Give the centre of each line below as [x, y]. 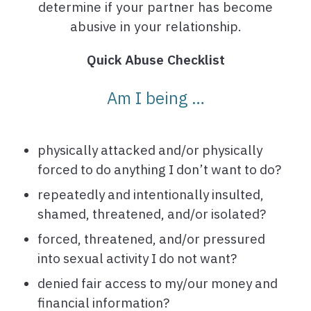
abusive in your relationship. [155, 26]
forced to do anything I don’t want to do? [159, 170]
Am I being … [155, 98]
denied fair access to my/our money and [158, 284]
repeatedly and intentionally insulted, [151, 195]
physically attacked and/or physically [150, 150]
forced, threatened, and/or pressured [151, 239]
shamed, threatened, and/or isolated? [152, 214]
